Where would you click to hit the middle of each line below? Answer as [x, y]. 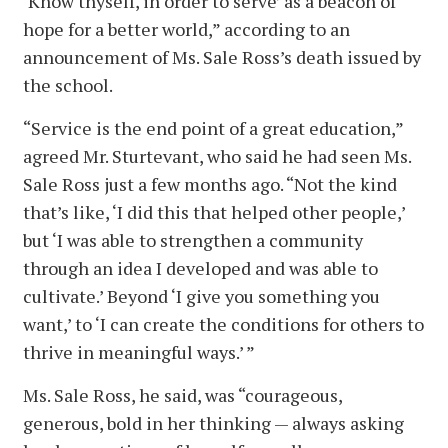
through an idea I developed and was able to [200, 268]
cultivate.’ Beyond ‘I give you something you [201, 296]
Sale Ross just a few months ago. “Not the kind [210, 184]
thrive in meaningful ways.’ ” [139, 352]
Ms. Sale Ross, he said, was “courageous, [182, 395]
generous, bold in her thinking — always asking [213, 423]
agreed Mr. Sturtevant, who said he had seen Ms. [217, 156]
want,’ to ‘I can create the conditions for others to [223, 324]
